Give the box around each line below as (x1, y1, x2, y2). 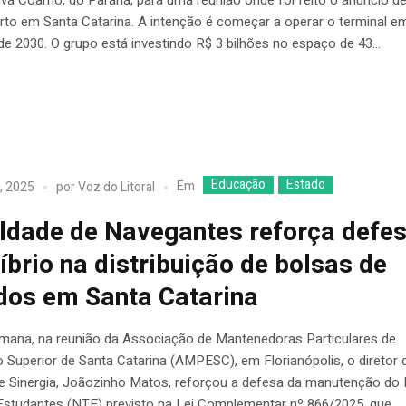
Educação (211, 175, 266, 195)
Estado (286, 175, 326, 195)
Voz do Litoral (78, 177, 156, 197)
